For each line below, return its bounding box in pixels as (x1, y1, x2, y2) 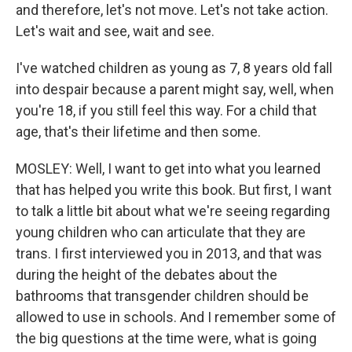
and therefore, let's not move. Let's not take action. (16, 2, 328, 18)
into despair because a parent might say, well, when (16, 81, 334, 97)
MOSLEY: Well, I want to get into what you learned (16, 160, 321, 177)
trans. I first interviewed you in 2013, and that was (16, 245, 322, 262)
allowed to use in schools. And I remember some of (16, 309, 336, 325)
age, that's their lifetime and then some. (16, 123, 261, 140)
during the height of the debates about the (16, 266, 277, 283)
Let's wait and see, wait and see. (16, 23, 214, 39)
